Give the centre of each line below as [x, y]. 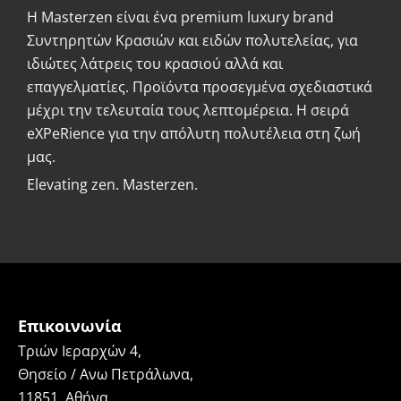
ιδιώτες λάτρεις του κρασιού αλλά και [155, 64]
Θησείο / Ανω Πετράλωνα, [106, 375]
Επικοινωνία [70, 326]
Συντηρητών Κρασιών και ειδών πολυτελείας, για [192, 41]
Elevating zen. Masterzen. [112, 185]
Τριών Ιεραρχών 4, [80, 351]
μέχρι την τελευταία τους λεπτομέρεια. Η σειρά [188, 111]
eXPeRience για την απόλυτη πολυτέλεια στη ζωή [194, 134]
